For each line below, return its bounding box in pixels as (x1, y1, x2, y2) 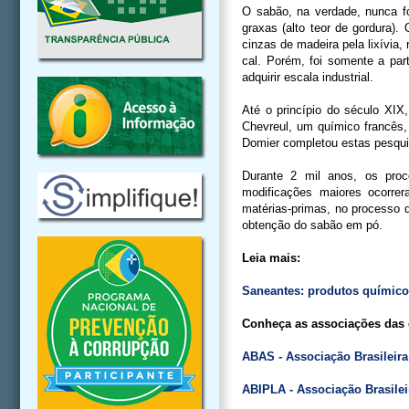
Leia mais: (242, 251, 300, 265)
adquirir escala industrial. (242, 70, 373, 84)
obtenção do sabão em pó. (242, 218, 383, 232)
